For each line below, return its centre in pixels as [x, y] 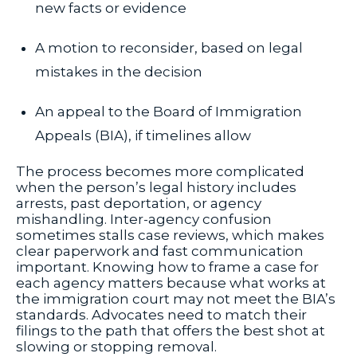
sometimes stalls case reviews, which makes [170, 235]
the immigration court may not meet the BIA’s [176, 299]
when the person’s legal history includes [156, 188]
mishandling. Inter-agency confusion [144, 220]
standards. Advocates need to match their [161, 315]
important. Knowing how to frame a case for [167, 267]
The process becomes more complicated [160, 172]
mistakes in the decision [119, 72]
